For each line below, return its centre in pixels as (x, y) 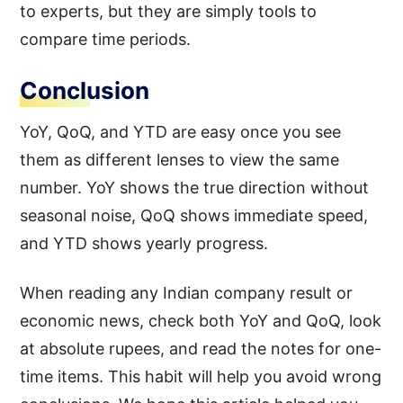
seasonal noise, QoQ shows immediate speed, (194, 215)
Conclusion (85, 90)
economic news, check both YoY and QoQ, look (201, 320)
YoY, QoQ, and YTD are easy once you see (181, 131)
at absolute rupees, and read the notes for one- (201, 348)
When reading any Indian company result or (187, 292)
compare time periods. (106, 39)
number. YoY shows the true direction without (195, 187)
